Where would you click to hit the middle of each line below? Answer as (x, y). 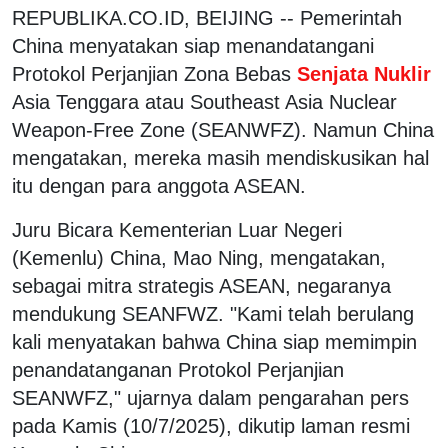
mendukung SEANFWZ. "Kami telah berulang (213, 313)
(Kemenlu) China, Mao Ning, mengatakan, (199, 257)
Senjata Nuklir (361, 73)
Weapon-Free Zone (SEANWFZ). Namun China (223, 129)
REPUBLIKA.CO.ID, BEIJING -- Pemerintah (207, 17)
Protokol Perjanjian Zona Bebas (151, 73)
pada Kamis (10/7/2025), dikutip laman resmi (211, 425)
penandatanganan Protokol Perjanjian (178, 369)
